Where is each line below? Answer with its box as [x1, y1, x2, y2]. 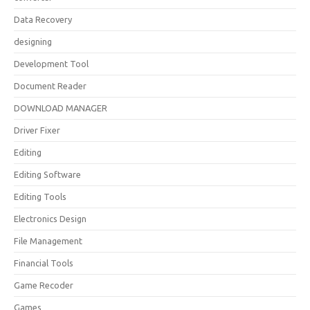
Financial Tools [14, 258, 73, 268]
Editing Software [14, 170, 81, 179]
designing [14, 37, 52, 46]
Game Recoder [14, 280, 73, 290]
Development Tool [14, 59, 89, 69]
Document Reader [14, 81, 86, 91]
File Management [14, 236, 82, 246]
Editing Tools [14, 192, 66, 201]
